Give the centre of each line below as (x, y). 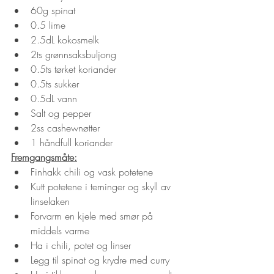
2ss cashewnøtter (65, 128)
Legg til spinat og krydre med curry (100, 260)
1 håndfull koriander (72, 143)
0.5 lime (48, 25)
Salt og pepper (61, 113)
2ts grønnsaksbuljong (73, 55)
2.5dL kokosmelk (65, 40)
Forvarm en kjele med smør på (93, 216)
